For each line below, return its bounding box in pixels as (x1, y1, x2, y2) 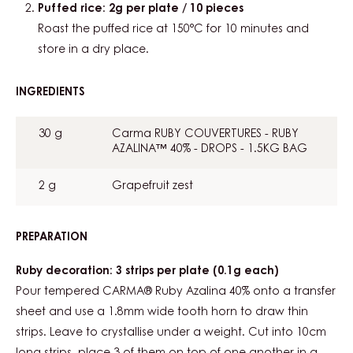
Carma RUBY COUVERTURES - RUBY (112, 128, 299, 140)
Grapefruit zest (112, 180, 193, 192)
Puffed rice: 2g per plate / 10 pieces (38, 3, 243, 15)
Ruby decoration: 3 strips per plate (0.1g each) (16, 266, 279, 277)
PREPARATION (16, 232, 87, 243)
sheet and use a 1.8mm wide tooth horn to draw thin (16, 307, 308, 318)
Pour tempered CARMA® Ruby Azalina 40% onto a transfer (16, 286, 336, 298)
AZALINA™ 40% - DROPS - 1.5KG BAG (112, 143, 307, 155)
